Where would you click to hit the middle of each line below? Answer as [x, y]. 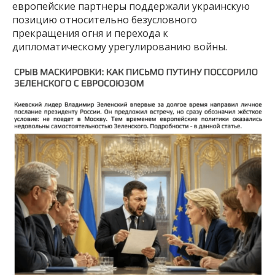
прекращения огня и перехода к [90, 33]
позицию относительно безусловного [105, 20]
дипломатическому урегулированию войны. [120, 47]
